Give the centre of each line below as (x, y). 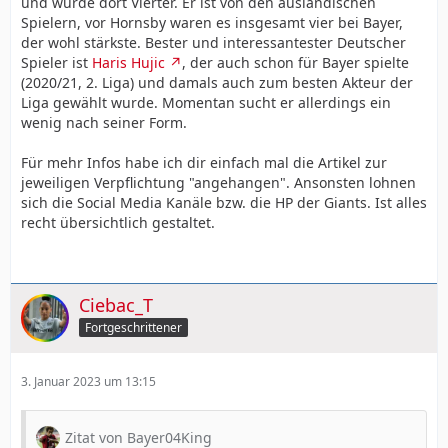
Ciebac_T (116, 304)
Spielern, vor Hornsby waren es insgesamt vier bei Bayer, (212, 22)
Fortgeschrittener (133, 328)
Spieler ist (56, 62)
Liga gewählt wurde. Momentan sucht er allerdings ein (206, 102)
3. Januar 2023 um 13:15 (88, 381)
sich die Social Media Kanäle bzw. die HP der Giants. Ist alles (224, 202)
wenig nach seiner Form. (104, 122)
